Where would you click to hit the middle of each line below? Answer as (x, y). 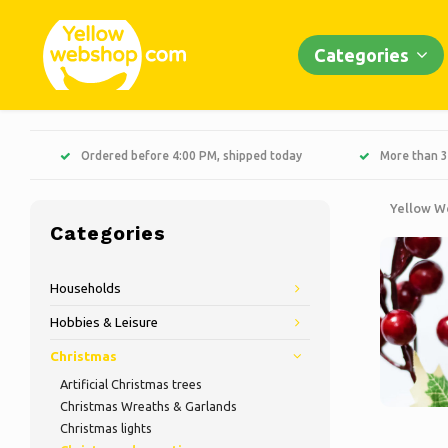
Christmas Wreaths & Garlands (148, 406)
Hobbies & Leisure (104, 322)
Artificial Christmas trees (131, 384)
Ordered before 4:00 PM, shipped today (191, 155)
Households (85, 288)
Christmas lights (106, 428)
